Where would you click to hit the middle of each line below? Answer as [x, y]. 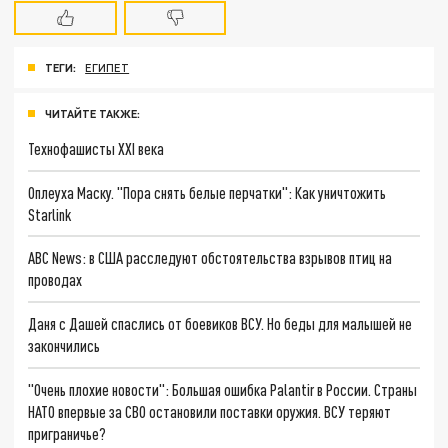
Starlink [50, 214]
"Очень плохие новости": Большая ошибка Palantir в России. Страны [223, 389]
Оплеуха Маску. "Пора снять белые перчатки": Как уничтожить [207, 192]
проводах [55, 280]
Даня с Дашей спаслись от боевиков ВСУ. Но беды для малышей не [220, 323]
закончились [64, 345]
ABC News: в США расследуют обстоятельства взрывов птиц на [210, 258]
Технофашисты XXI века [96, 148]
